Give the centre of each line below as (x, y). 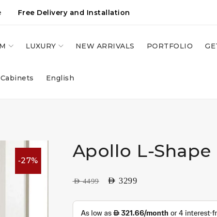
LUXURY (41, 46)
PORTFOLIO (170, 46)
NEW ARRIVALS (105, 46)
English (60, 78)
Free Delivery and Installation (72, 13)
